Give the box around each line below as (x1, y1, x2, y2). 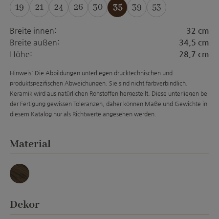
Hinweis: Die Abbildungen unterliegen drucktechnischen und (10, 69, 173, 76)
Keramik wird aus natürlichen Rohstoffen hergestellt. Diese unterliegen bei (10, 90, 209, 97)
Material (10, 137, 51, 151)
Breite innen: (10, 26, 57, 35)
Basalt (19, 177, 41, 187)
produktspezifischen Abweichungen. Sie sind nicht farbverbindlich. (10, 80, 188, 87)
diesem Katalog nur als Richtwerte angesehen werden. (10, 110, 156, 117)
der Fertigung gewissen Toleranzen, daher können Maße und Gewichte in (10, 100, 207, 107)
